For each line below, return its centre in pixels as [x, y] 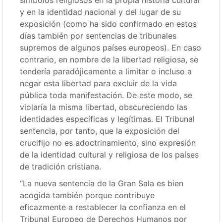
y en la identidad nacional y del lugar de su [101, 12]
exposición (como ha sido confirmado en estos [109, 24]
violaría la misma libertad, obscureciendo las [104, 107]
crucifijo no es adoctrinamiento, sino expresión [108, 142]
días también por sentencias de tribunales [98, 35]
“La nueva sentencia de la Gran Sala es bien [102, 183]
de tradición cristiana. [61, 166]
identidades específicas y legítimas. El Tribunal [108, 119]
